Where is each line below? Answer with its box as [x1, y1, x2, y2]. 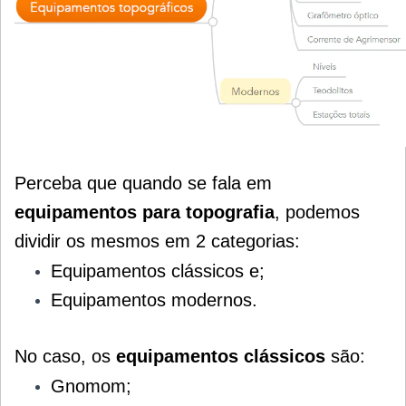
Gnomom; [51, 375, 131, 396]
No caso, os [14, 345, 116, 366]
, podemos [275, 201, 360, 222]
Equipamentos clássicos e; [51, 260, 265, 281]
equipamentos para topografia [14, 201, 275, 222]
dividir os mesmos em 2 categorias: [14, 230, 300, 251]
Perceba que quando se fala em [14, 172, 272, 193]
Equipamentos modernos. [51, 289, 257, 310]
